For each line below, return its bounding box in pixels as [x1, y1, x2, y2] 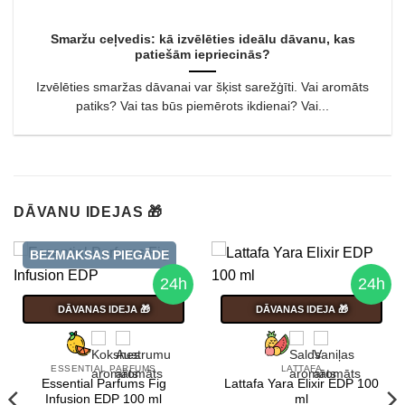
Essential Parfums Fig [41, 377, 166, 391]
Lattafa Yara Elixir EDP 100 [224, 377, 379, 391]
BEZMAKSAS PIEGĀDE [29, 247, 169, 262]
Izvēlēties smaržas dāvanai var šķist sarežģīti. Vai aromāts [36, 80, 369, 95]
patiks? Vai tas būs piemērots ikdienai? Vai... [76, 99, 329, 114]
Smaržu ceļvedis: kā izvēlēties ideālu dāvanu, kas [50, 33, 355, 47]
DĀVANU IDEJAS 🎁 [14, 203, 163, 220]
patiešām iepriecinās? [135, 48, 270, 62]
